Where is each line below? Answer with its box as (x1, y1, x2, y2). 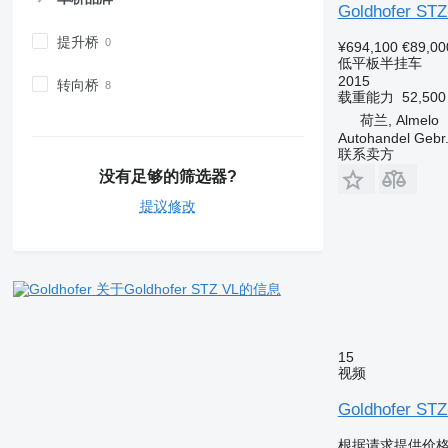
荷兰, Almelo (359, 111, 439, 128)
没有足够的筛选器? (98, 167, 237, 185)
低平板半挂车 (337, 54, 422, 71)
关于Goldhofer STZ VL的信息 (95, 280, 281, 297)
